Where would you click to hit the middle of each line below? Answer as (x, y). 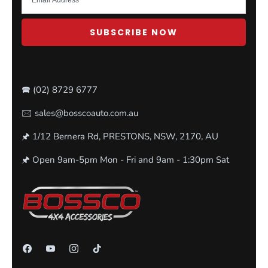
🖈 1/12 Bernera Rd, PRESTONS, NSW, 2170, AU (120, 136)
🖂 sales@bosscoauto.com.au (80, 113)
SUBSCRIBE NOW (134, 32)
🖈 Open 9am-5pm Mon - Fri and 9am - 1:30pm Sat (125, 159)
